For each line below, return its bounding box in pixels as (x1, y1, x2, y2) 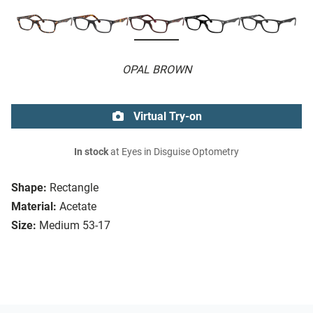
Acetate (59, 200, 96, 214)
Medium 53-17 (39, 219, 110, 233)
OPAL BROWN (122, 63, 191, 77)
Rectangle (50, 181, 99, 195)
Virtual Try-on (131, 110, 202, 124)
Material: (11, 200, 57, 214)
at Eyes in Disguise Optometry (108, 146, 239, 159)
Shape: (11, 181, 47, 195)
